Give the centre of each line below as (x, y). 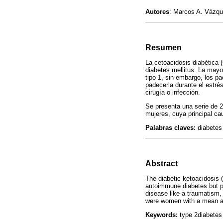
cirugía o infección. (173, 92)
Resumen (164, 47)
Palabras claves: (170, 128)
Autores (157, 12)
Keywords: (162, 215)
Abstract (162, 163)
